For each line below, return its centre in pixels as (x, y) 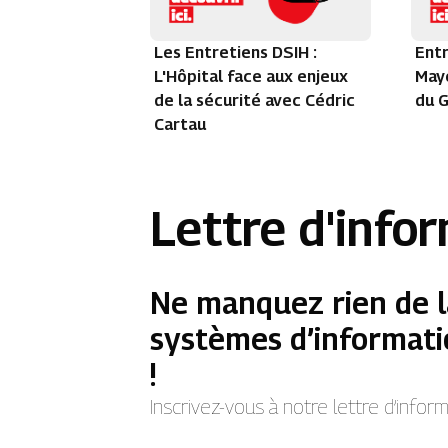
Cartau (180, 125)
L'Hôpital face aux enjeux (251, 77)
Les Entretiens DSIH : (236, 53)
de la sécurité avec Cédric (255, 101)
